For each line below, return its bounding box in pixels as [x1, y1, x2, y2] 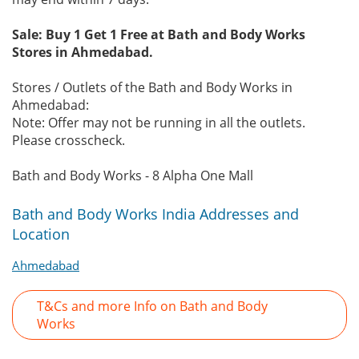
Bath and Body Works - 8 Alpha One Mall [12, 167, 253, 184]
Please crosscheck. [12, 131, 125, 149]
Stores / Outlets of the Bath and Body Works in [12, 79, 292, 96]
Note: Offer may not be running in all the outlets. [12, 114, 305, 131]
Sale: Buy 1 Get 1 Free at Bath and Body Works [12, 26, 305, 43]
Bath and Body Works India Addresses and [12, 204, 299, 224]
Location [12, 224, 70, 244]
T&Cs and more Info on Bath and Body [37, 297, 268, 315]
